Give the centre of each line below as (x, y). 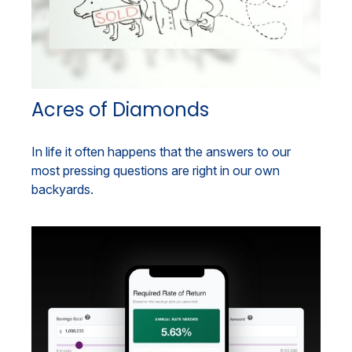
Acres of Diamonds (120, 109)
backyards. (62, 189)
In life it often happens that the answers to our (161, 151)
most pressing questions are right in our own (156, 170)
